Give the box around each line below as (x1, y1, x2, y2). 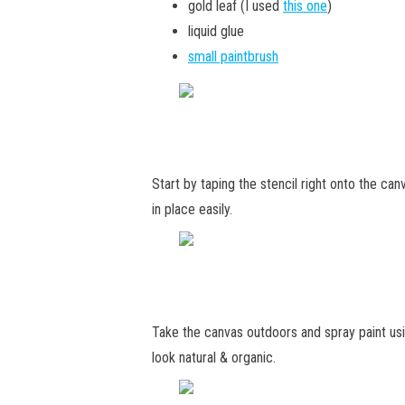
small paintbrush (188, 48, 278, 65)
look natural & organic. (152, 349, 276, 366)
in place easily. (152, 201, 232, 218)
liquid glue (188, 23, 244, 40)
